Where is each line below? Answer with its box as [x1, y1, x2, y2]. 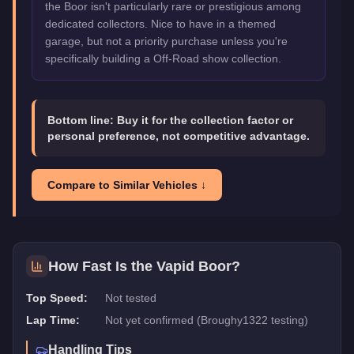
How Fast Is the [48, 258, 156, 274]
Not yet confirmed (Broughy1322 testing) [105, 313, 308, 326]
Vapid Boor [156, 258, 232, 274]
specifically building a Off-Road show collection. [45, 51, 281, 65]
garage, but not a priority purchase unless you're [45, 34, 288, 47]
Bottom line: [47, 113, 117, 126]
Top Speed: [26, 291, 88, 304]
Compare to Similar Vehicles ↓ [47, 178, 206, 191]
